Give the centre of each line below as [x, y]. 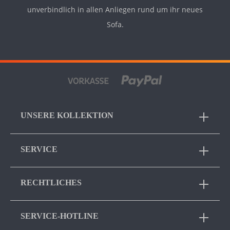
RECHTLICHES [51, 182]
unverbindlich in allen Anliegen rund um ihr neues [115, 10]
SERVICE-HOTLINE [60, 216]
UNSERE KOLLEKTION [67, 116]
